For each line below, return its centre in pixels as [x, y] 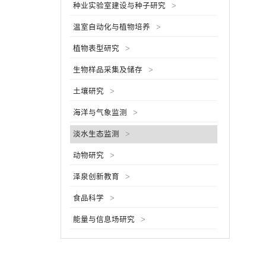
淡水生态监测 [96, 134]
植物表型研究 [96, 49]
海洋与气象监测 [100, 113]
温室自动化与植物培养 [112, 27]
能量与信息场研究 [104, 220]
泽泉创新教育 [96, 177]
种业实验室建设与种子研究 [119, 6]
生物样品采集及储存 [108, 70]
